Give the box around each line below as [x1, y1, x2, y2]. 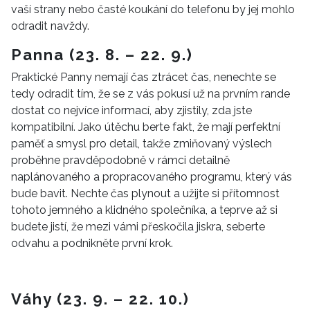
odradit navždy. [11, 19, 89, 33]
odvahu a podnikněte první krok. [11, 236, 173, 250]
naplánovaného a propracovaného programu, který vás [11, 170, 292, 183]
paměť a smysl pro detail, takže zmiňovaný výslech [11, 136, 272, 150]
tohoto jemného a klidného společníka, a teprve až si [11, 203, 277, 217]
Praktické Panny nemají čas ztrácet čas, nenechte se [11, 70, 276, 84]
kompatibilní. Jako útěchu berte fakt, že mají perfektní [11, 120, 280, 134]
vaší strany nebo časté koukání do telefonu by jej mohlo [11, 2, 295, 16]
